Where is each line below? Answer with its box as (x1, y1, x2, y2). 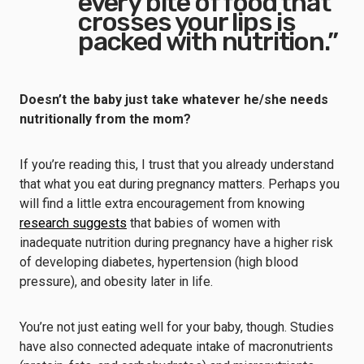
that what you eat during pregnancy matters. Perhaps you (19, 176, 340, 192)
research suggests (19, 215, 127, 231)
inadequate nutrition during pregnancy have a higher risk (19, 235, 333, 250)
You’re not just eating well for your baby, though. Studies (19, 319, 334, 335)
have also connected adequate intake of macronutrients (19, 339, 333, 354)
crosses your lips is (78, 6, 297, 37)
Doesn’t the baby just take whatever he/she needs (19, 92, 328, 107)
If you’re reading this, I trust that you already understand (19, 157, 334, 172)
